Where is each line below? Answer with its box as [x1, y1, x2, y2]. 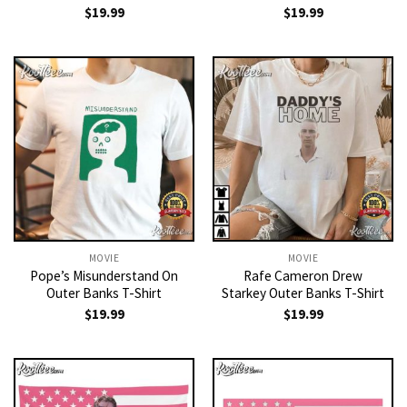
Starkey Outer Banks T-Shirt [222, 283, 384, 302]
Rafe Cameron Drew [243, 266, 362, 284]
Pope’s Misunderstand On [30, 266, 178, 284]
